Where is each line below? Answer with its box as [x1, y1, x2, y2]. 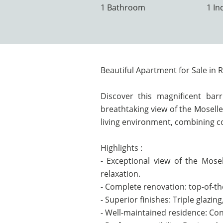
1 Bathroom [100, 2, 145, 13]
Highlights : [100, 142, 142, 153]
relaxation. [100, 168, 140, 179]
